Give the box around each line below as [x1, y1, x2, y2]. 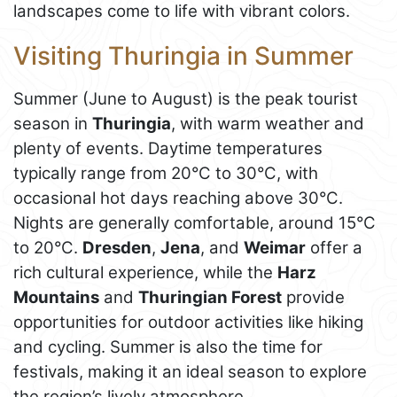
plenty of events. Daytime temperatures [13, 138, 323, 160]
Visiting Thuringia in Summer [13, 40, 354, 71]
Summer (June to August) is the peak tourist [13, 89, 358, 110]
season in [13, 113, 92, 135]
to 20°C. [13, 237, 82, 259]
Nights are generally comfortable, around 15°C [13, 213, 376, 234]
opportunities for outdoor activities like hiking [13, 312, 363, 333]
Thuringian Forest [138, 287, 282, 308]
